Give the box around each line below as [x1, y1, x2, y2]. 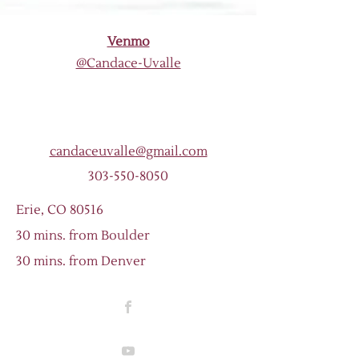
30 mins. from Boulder [16, 228, 150, 244]
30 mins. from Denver [16, 253, 146, 269]
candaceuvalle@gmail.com [49, 143, 208, 159]
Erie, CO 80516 [16, 202, 103, 218]
